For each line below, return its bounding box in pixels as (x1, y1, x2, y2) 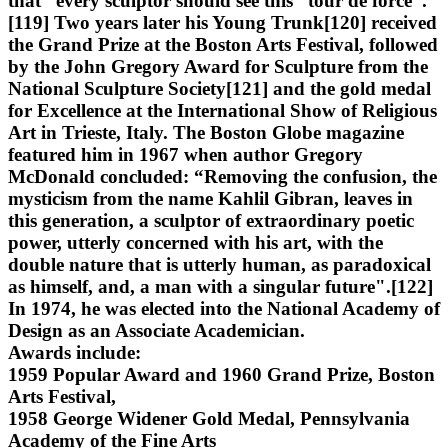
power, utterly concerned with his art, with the (8, 231, 383, 253)
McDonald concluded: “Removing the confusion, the (8, 165, 437, 187)
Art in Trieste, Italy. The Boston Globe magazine (8, 121, 404, 143)
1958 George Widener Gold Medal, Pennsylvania (8, 407, 410, 429)
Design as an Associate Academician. (8, 319, 305, 341)
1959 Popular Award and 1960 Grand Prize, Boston (8, 363, 435, 385)
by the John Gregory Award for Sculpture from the (8, 55, 428, 77)
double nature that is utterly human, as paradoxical (8, 253, 431, 275)
